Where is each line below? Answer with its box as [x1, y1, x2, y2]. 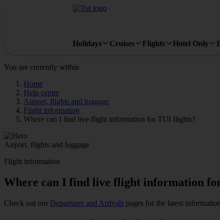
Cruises [110, 39, 135, 48]
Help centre [24, 88, 59, 97]
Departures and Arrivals [50, 198, 124, 207]
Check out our [4, 198, 50, 207]
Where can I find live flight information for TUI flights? [24, 115, 195, 123]
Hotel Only [173, 39, 209, 48]
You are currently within [4, 63, 79, 71]
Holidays [73, 39, 102, 48]
